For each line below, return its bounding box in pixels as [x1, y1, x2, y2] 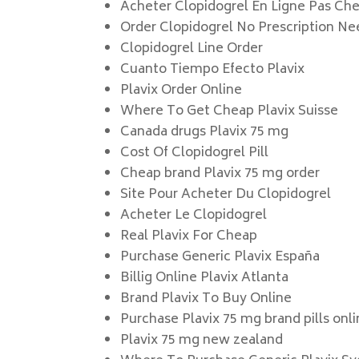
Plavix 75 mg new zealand [120, 329, 284, 352]
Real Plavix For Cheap [120, 225, 258, 248]
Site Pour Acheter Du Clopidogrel [120, 184, 332, 206]
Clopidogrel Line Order [120, 38, 264, 60]
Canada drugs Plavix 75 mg [120, 121, 289, 143]
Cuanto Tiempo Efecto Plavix [120, 58, 305, 81]
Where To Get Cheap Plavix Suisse [120, 100, 339, 123]
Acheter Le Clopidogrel [120, 204, 268, 227]
